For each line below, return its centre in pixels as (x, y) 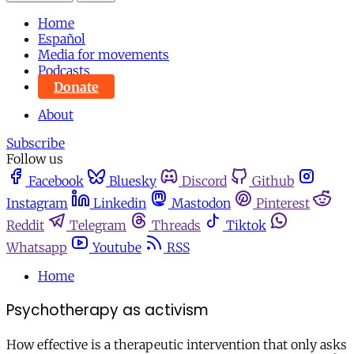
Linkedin (120, 203)
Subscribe (36, 143)
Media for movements (104, 55)
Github (273, 181)
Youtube (117, 248)
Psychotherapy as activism (107, 311)
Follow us (35, 159)
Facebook (56, 181)
